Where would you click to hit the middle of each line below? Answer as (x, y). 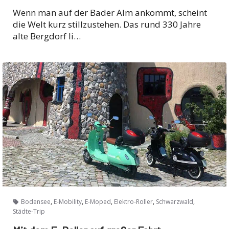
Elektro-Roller (133, 202)
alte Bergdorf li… (47, 36)
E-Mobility (68, 202)
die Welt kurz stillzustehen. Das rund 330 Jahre (107, 24)
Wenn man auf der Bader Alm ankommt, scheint (110, 12)
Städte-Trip (29, 212)
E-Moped (98, 202)
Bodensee (36, 202)
